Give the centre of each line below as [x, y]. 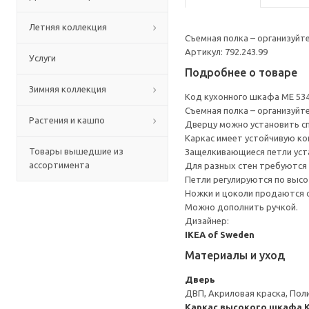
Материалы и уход [235, 255]
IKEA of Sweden [220, 235]
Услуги [42, 58]
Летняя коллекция [68, 27]
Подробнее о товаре [241, 72]
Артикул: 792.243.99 [226, 52]
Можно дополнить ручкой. [241, 207]
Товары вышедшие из [76, 151]
